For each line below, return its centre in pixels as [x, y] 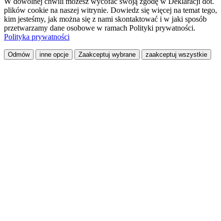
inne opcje [54, 55]
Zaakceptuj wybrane [107, 55]
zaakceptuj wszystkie [176, 55]
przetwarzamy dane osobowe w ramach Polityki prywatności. [100, 28]
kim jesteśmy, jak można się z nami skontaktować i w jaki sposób [105, 19]
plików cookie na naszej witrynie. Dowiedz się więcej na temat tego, [110, 10]
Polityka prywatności [37, 37]
